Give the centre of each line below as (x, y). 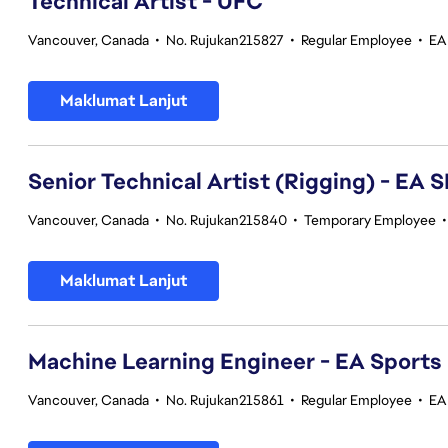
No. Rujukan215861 (225, 400)
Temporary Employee (370, 220)
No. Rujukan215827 (225, 40)
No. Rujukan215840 (226, 220)
